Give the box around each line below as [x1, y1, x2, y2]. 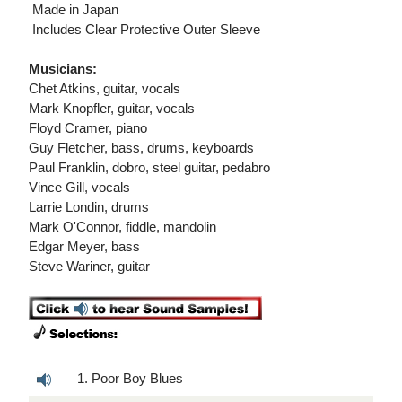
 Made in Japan [29, 2, 118, 18]
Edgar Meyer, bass [29, 239, 140, 255]
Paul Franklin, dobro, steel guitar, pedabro [29, 160, 270, 176]
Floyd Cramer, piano [29, 120, 147, 136]
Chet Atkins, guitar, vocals [29, 81, 180, 97]
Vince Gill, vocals [29, 179, 130, 196]
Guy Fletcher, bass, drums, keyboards [29, 140, 254, 156]
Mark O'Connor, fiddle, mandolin [29, 219, 216, 235]
